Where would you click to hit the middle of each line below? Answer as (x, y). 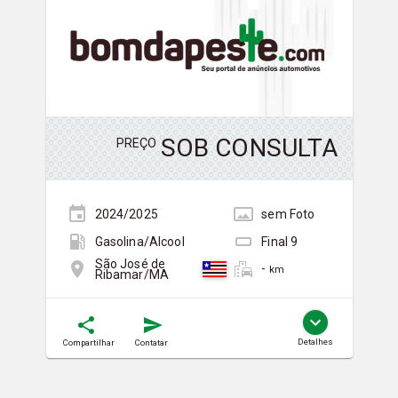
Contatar (151, 343)
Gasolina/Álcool (139, 241)
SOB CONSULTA (249, 148)
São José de (130, 263)
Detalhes (315, 342)
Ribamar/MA (131, 274)
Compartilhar (88, 343)
